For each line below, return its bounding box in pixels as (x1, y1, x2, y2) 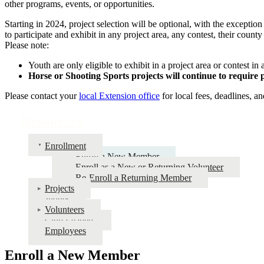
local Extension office (79, 90, 160, 101)
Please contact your (5, 90, 79, 101)
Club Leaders (45, 214, 95, 225)
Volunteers (45, 204, 84, 214)
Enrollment (45, 140, 86, 151)
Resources (21, 113, 82, 128)
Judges (45, 193, 70, 204)
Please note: (5, 39, 49, 50)
